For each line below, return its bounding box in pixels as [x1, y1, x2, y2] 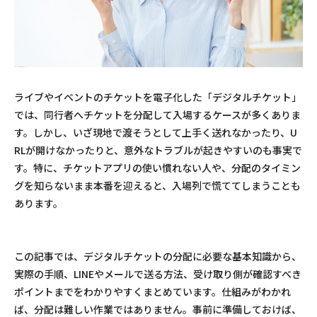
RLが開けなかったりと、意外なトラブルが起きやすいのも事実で [14, 142, 302, 157]
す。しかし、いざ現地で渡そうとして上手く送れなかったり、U [14, 125, 297, 139]
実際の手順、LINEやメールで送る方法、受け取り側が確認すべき [14, 266, 301, 281]
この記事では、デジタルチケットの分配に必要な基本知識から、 [14, 248, 301, 263]
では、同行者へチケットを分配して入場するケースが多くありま [14, 107, 301, 122]
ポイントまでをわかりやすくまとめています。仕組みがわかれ [14, 284, 291, 299]
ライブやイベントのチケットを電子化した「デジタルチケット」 [14, 89, 301, 104]
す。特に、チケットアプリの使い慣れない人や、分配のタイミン [14, 160, 301, 175]
